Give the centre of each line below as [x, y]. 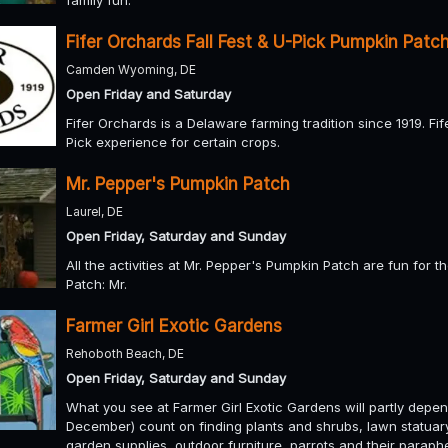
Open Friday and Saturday [148, 93]
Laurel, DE [94, 211]
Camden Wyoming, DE [131, 69]
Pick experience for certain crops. [173, 141]
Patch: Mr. [96, 283]
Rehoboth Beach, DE [125, 353]
